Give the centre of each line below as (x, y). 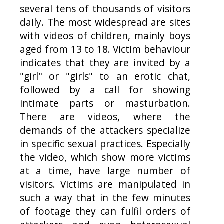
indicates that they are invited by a (105, 63)
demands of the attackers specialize (105, 130)
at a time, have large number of (105, 171)
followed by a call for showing (105, 90)
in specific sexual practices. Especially (105, 144)
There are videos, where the (105, 117)
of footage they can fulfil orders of (105, 211)
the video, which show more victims (105, 157)
